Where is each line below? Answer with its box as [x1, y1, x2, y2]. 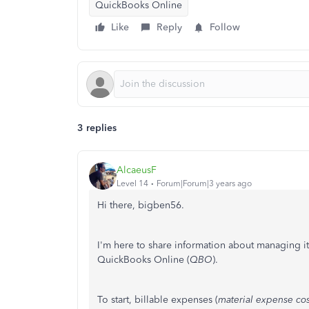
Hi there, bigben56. [97, 199, 184, 211]
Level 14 [117, 178, 148, 188]
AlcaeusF [117, 163, 157, 176]
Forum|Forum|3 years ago [157, 178, 252, 188]
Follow [210, 21, 240, 33]
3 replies [77, 122, 117, 134]
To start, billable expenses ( [97, 294, 218, 306]
